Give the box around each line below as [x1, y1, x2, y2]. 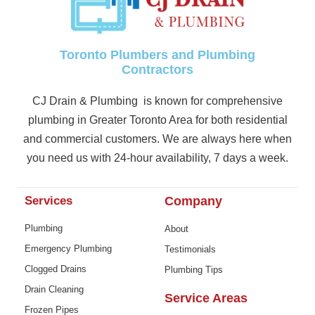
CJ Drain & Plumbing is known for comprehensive [32, 95, 283, 108]
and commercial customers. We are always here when [23, 133, 292, 146]
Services [25, 194, 72, 208]
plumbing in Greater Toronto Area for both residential [27, 114, 288, 127]
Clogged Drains [25, 264, 86, 275]
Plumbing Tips [165, 264, 223, 276]
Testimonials [165, 244, 216, 255]
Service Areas [165, 291, 247, 306]
